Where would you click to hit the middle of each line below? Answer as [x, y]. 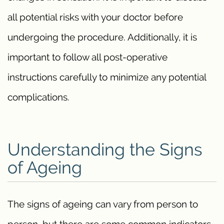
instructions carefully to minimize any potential [107, 77]
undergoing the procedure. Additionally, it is [102, 37]
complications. [38, 97]
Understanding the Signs [105, 150]
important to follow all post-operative [87, 57]
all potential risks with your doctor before [95, 17]
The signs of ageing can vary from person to [103, 204]
